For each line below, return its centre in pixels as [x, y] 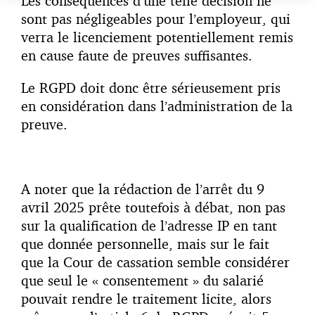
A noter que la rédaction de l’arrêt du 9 [143, 189]
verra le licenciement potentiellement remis [157, 37]
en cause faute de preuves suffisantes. [139, 56]
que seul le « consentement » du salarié [142, 281]
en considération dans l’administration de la [157, 106]
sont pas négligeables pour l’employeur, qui [156, 19]
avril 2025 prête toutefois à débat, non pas [153, 207]
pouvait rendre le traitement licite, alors [146, 299]
